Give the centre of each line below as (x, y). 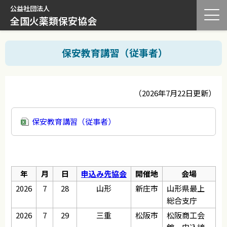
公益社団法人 (30, 8)
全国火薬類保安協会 (53, 21)
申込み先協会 (104, 174)
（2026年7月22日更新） (175, 93)
